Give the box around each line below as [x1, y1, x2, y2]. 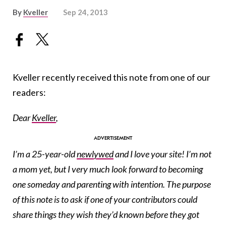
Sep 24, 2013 [63, 8, 108, 17]
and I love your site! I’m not [114, 148, 211, 160]
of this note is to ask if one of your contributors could [13, 194, 197, 205]
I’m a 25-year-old [13, 148, 77, 160]
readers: [13, 87, 46, 98]
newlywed [77, 148, 114, 160]
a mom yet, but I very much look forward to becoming [13, 163, 203, 175]
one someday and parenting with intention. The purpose [13, 179, 211, 190]
